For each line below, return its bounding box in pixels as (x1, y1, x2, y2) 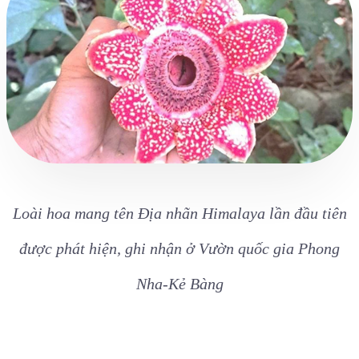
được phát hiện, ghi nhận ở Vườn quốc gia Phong (19, 239, 340, 257)
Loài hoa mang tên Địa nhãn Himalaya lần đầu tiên (12, 204, 347, 222)
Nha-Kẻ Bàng (135, 274, 224, 292)
